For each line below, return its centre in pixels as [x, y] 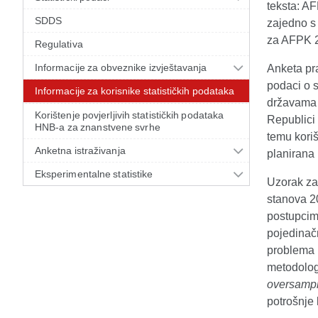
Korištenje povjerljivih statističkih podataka [130, 115]
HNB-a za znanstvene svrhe [98, 127]
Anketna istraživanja [80, 150]
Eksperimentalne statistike [94, 174]
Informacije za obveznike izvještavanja [121, 67]
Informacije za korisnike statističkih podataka [135, 91]
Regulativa [59, 44]
